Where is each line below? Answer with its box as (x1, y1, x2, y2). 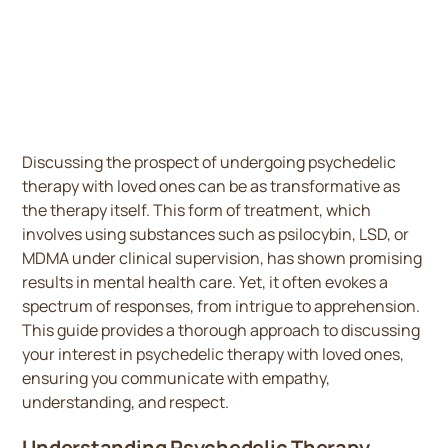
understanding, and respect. (22, 391, 230, 413)
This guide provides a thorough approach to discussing (22, 319, 421, 341)
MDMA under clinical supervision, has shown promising (22, 247, 423, 269)
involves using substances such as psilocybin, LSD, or (22, 223, 410, 245)
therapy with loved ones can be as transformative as (22, 175, 401, 197)
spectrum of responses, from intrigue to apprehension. (22, 295, 421, 317)
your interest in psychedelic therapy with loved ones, (22, 343, 405, 365)
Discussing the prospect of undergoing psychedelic (22, 151, 397, 173)
